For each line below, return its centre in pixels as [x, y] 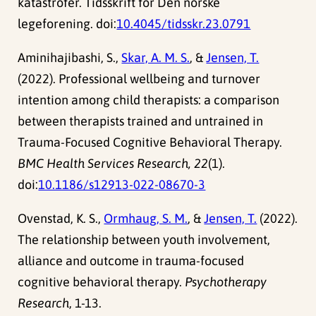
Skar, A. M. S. [156, 58]
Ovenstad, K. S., [61, 219]
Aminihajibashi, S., [70, 58]
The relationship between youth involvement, [144, 240]
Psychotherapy [226, 282]
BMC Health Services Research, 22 [113, 164]
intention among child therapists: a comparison [149, 100]
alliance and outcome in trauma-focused [131, 261]
